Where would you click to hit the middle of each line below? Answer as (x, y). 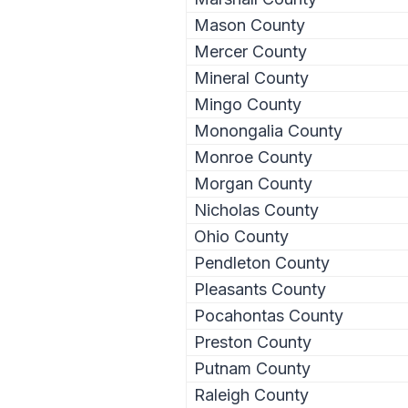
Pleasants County (260, 289)
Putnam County (252, 368)
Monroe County (253, 157)
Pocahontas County (269, 315)
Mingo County (248, 104)
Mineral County (251, 77)
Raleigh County (251, 394)
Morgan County (253, 183)
